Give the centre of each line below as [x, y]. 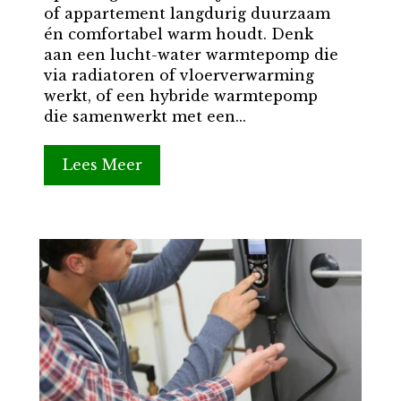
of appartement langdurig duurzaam [187, 14]
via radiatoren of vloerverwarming [179, 76]
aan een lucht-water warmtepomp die [191, 55]
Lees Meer [102, 165]
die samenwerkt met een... [145, 117]
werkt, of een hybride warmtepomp [180, 96]
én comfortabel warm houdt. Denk [178, 34]
